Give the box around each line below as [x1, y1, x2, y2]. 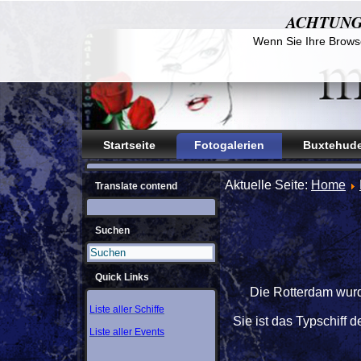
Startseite [103, 139, 156, 151]
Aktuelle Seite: [225, 178, 311, 192]
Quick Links [95, 272, 149, 283]
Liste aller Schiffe [89, 304, 164, 315]
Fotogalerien [194, 139, 264, 151]
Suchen [95, 225, 130, 236]
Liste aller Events [89, 326, 164, 338]
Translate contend [95, 180, 177, 192]
